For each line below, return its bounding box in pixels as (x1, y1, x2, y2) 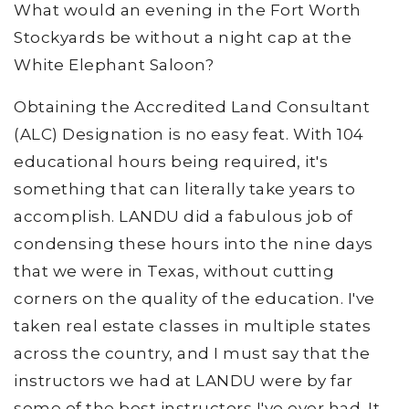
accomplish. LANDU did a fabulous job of (14, 206, 353, 225)
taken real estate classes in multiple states (14, 316, 371, 335)
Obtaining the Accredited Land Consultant (14, 97, 370, 116)
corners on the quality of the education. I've (14, 288, 375, 308)
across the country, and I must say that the (14, 343, 371, 362)
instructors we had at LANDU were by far (14, 371, 353, 390)
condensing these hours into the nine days (14, 234, 373, 253)
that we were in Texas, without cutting (14, 261, 334, 280)
